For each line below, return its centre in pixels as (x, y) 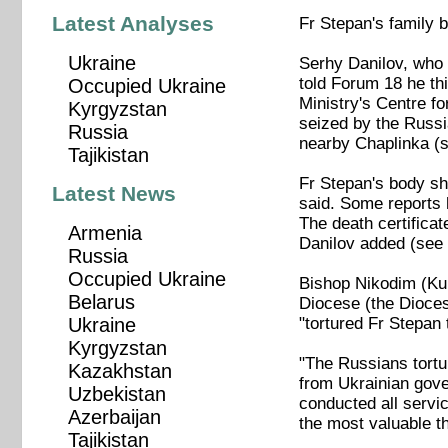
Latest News (114, 194)
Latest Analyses (133, 23)
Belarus (101, 302)
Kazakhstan (119, 371)
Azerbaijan (114, 417)
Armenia (104, 233)
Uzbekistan (116, 394)
